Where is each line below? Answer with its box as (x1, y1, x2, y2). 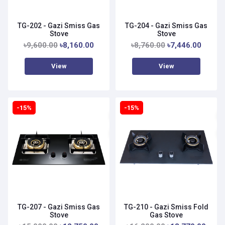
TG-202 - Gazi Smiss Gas (18, 21, 100, 30)
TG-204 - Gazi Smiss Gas (125, 21, 207, 30)
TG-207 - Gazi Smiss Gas (18, 202, 100, 211)
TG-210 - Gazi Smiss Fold (124, 202, 208, 211)
